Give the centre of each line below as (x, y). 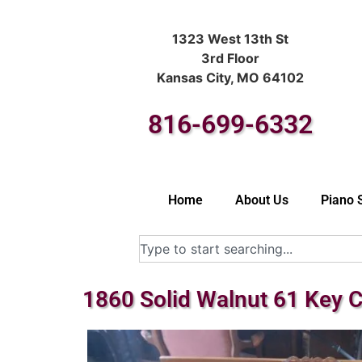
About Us (262, 200)
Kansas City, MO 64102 (231, 77)
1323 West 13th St (231, 38)
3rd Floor (231, 58)
